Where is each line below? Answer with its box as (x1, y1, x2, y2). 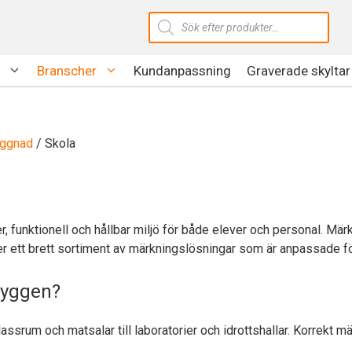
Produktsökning (147, 9, 234, 24)
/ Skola (33, 136, 75, 151)
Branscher (37, 63, 97, 79)
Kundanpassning (134, 63, 231, 79)
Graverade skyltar (247, 63, 350, 79)
